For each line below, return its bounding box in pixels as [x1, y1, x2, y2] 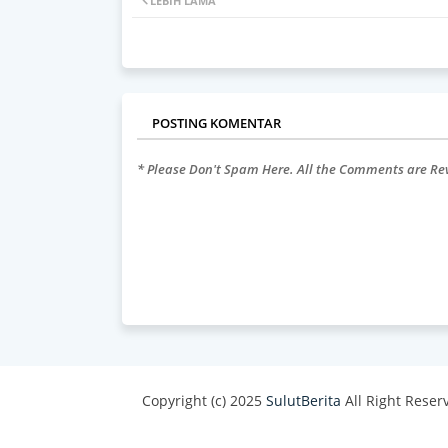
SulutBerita [266, 391, 341, 411]
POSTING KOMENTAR [152, 113, 281, 132]
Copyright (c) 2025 [142, 391, 266, 411]
